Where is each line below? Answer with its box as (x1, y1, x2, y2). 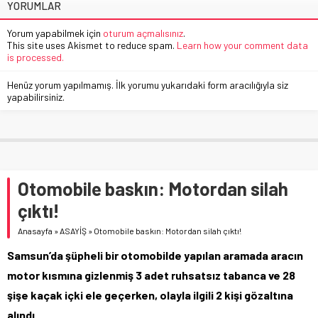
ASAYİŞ (60, 225, 87, 236)
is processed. (7, 50, 64, 63)
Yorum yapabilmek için (7, 26, 103, 39)
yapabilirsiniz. (7, 90, 65, 103)
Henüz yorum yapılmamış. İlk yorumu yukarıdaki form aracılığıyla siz (7, 78, 288, 91)
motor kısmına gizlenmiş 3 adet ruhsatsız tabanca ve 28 (7, 268, 295, 282)
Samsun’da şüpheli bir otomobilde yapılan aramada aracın (7, 248, 303, 262)
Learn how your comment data (177, 38, 308, 51)
